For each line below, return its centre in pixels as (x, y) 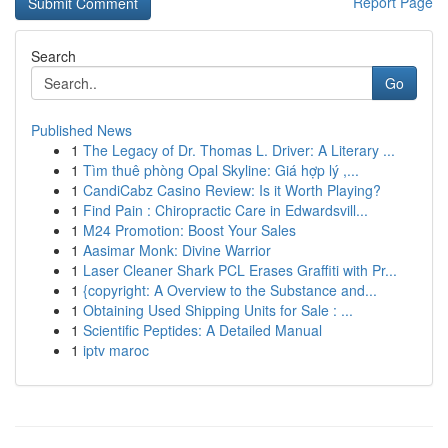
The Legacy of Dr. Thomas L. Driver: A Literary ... (239, 150)
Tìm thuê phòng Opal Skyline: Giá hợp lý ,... (221, 170)
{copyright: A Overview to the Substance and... (230, 290)
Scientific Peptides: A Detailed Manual (202, 330)
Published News (81, 130)
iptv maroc (116, 350)
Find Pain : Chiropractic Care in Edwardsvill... (225, 210)
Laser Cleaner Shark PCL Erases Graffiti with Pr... (240, 270)
